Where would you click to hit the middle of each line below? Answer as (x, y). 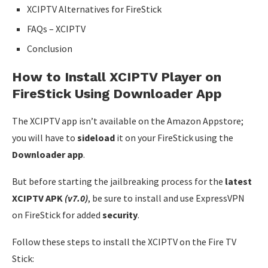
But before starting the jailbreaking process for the (118, 181)
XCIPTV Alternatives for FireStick (94, 9)
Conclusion (50, 48)
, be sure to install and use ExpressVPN (166, 198)
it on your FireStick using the (174, 137)
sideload (96, 137)
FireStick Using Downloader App (117, 93)
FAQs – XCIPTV (57, 28)
